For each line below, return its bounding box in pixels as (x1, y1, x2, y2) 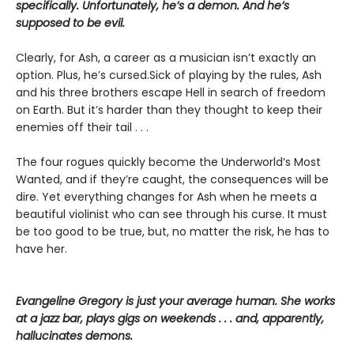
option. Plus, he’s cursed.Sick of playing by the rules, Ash (16, 67, 322, 83)
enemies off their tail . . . (16, 119, 149, 135)
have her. (16, 241, 67, 257)
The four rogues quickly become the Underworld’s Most (16, 154, 321, 170)
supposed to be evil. (16, 15, 125, 31)
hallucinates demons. (16, 328, 133, 344)
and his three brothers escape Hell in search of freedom (16, 85, 326, 100)
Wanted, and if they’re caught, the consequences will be (16, 171, 329, 187)
